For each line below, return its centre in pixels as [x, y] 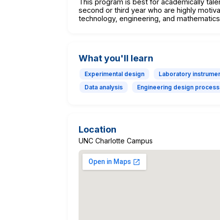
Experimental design [114, 74]
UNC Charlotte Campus [116, 140]
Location [97, 129]
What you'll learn [116, 58]
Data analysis [104, 87]
